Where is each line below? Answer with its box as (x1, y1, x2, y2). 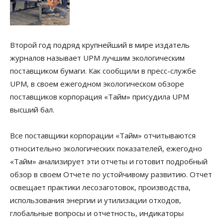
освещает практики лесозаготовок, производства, (10, 182, 191, 192)
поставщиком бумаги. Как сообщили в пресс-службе (10, 66, 196, 76)
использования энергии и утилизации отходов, (10, 195, 181, 205)
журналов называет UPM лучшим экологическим (10, 53, 185, 63)
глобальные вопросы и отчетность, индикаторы (10, 208, 184, 218)
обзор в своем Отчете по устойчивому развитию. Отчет (10, 169, 212, 179)
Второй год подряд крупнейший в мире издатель (10, 40, 190, 50)
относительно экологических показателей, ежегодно (10, 143, 202, 153)
